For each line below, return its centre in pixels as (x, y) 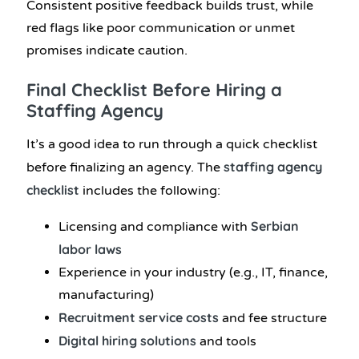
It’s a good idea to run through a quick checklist (172, 144)
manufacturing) (106, 294)
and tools (226, 341)
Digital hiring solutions (127, 340)
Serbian (275, 226)
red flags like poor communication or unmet (161, 28)
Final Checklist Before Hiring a (154, 89)
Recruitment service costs (139, 317)
